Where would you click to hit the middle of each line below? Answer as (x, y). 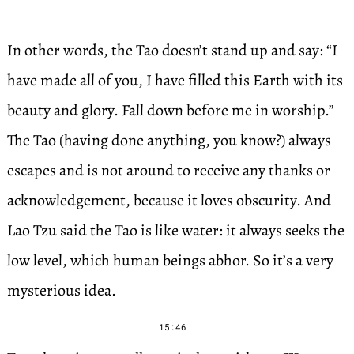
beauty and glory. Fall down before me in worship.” (170, 110)
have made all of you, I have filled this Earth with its (175, 80)
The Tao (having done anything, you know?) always (169, 140)
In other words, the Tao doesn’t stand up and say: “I (172, 50)
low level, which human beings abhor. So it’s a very (170, 260)
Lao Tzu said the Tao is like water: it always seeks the (175, 230)
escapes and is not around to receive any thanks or (168, 170)
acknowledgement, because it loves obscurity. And (169, 200)
